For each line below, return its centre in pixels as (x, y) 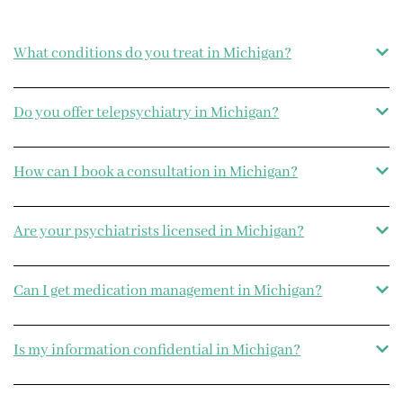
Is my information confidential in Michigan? (157, 351)
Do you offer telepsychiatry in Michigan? (146, 113)
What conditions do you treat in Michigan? (152, 54)
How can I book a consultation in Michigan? (156, 173)
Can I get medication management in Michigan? (168, 291)
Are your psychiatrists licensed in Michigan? (159, 232)
